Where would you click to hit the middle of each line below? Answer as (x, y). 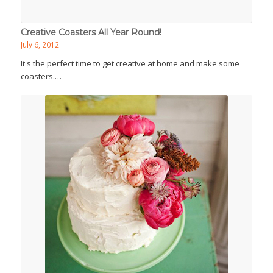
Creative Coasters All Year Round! (91, 32)
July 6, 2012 (40, 44)
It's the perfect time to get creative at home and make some (130, 63)
